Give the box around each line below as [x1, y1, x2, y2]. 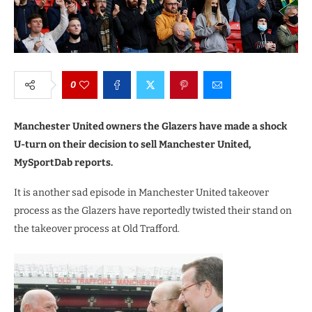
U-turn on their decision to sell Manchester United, [14, 138, 251, 150]
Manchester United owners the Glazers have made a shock [14, 120, 287, 132]
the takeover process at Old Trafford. [14, 222, 180, 235]
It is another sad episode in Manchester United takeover [14, 186, 269, 198]
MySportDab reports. [14, 156, 113, 169]
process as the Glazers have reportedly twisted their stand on [14, 204, 292, 217]
